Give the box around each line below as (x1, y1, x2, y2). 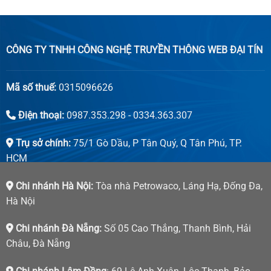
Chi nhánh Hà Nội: (13, 180, 93, 192)
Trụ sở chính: (13, 137, 71, 149)
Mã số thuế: (5, 82, 56, 94)
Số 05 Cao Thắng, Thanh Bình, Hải (101, 223, 251, 235)
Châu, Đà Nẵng (5, 238, 70, 250)
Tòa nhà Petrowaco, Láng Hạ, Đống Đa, (93, 180, 263, 192)
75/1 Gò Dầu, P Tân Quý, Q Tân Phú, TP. (70, 137, 242, 149)
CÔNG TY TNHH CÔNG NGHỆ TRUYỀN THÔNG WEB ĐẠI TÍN (5, 44, 263, 56)
